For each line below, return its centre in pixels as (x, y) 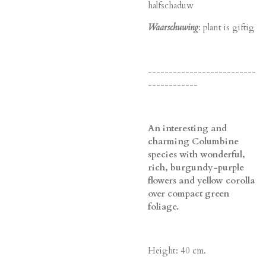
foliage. (163, 207)
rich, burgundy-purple (196, 168)
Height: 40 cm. (177, 251)
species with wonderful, (197, 155)
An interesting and (187, 129)
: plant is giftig (227, 28)
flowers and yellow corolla (201, 181)
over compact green (189, 194)
